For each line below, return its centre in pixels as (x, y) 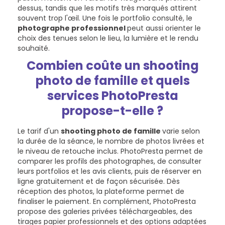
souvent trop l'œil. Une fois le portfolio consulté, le (105, 18)
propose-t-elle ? (113, 111)
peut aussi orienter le (164, 28)
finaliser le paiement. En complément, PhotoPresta (107, 202)
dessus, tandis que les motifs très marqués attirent (107, 8)
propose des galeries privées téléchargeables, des (105, 212)
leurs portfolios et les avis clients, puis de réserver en (109, 172)
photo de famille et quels (113, 81)
